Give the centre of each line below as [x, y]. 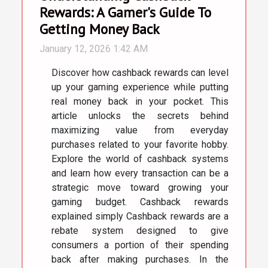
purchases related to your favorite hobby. [140, 144]
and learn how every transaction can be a [140, 173]
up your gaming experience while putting [140, 87]
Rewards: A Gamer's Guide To [125, 12]
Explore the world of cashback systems [140, 159]
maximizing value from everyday [140, 130]
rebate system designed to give [140, 230]
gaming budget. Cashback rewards [140, 202]
